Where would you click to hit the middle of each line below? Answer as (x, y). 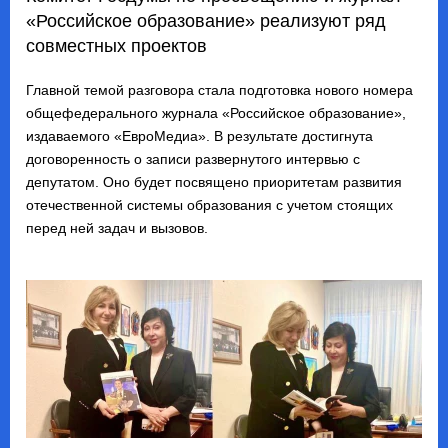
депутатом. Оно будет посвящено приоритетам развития (214, 182)
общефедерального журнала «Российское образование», (216, 113)
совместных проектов (116, 46)
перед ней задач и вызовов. (117, 228)
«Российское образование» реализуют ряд (206, 21)
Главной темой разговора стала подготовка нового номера (219, 90)
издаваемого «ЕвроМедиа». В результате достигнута (199, 136)
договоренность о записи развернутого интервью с (193, 159)
